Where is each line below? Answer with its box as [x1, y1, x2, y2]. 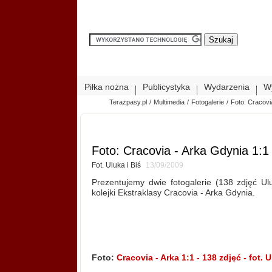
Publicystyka [143, 82, 190, 92]
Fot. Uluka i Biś [92, 161, 143, 169]
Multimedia [154, 98, 185, 106]
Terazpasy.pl [109, 98, 148, 106]
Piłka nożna [84, 82, 129, 92]
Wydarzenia [204, 82, 250, 92]
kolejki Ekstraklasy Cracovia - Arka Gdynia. [92, 187, 255, 197]
